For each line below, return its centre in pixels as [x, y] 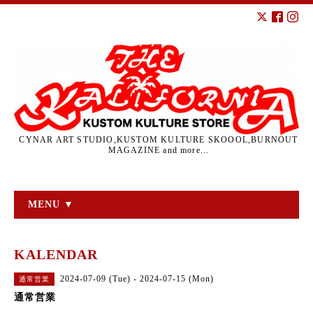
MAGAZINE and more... [159, 150]
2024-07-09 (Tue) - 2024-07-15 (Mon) [137, 278]
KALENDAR [56, 254]
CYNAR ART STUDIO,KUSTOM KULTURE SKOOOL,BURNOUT [159, 139]
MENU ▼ [51, 204]
